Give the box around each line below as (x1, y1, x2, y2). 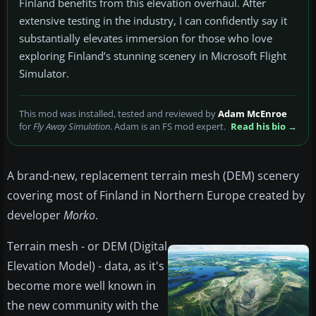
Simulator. (19, 66, 69, 81)
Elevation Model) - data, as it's (7, 258, 164, 274)
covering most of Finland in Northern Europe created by (7, 188, 305, 204)
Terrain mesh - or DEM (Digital (7, 238, 167, 255)
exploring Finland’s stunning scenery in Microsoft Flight (19, 49, 286, 63)
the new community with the (7, 298, 159, 314)
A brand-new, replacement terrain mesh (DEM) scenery (7, 168, 299, 184)
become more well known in (7, 278, 156, 294)
